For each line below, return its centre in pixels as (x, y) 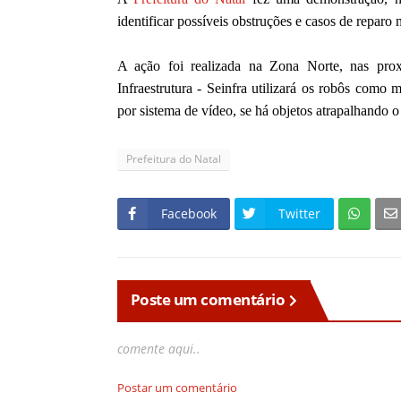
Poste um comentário (207, 300)
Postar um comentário (177, 388)
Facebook (188, 214)
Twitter (299, 214)
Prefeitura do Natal (173, 159)
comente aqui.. (158, 349)
